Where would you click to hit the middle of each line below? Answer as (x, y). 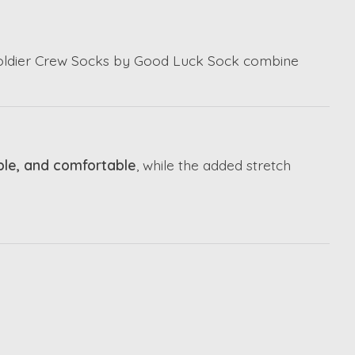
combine (269, 60)
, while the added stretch (214, 165)
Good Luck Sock (187, 60)
